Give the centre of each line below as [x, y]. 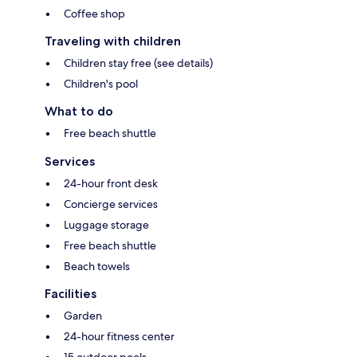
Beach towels [97, 266]
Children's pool [101, 83]
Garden [83, 315]
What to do [79, 111]
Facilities [71, 293]
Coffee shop [94, 13]
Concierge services [111, 204]
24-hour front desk [111, 183]
